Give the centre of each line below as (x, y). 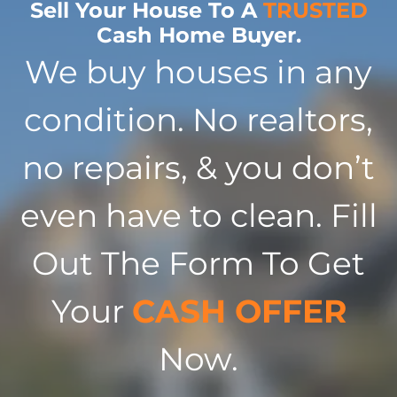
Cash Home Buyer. (198, 35)
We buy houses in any (198, 71)
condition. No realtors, (198, 119)
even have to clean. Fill (198, 215)
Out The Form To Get (198, 263)
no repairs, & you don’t (198, 167)
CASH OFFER (239, 311)
